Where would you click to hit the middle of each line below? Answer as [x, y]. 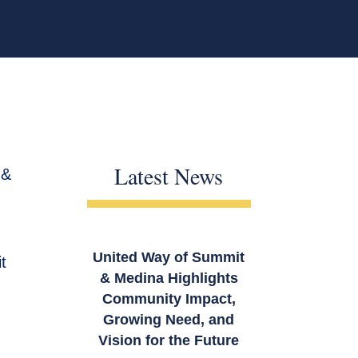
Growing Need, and [169, 320]
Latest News [169, 176]
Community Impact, [169, 299]
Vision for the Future [169, 341]
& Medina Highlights [169, 278]
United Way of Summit [169, 258]
